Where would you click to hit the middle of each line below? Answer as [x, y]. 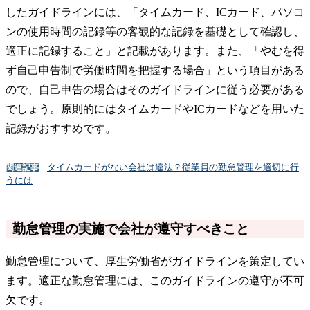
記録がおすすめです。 [61, 129]
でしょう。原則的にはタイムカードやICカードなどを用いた [155, 109]
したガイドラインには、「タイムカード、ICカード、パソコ [155, 12]
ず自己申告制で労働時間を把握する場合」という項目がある [155, 71]
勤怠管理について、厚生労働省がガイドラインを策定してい [155, 262]
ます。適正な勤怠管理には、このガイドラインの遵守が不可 [155, 281]
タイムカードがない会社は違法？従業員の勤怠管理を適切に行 [173, 167]
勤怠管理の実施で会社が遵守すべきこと [131, 229]
